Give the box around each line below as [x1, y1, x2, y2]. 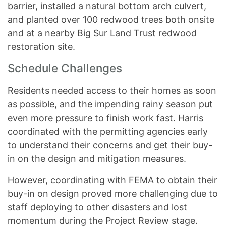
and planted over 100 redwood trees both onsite [8, 14, 214, 25]
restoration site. [8, 41, 75, 52]
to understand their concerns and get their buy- [8, 140, 212, 151]
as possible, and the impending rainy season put [8, 99, 213, 110]
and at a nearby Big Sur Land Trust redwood [8, 28, 197, 39]
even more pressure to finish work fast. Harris [8, 112, 203, 124]
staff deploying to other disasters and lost [8, 202, 187, 213]
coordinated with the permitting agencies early [8, 126, 208, 137]
